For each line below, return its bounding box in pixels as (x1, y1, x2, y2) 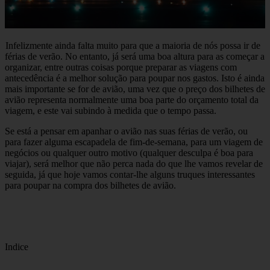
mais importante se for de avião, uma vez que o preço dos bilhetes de (5, 84, 265, 95)
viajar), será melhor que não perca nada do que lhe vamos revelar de (5, 159, 263, 169)
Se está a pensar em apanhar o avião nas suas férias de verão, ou (5, 126, 248, 137)
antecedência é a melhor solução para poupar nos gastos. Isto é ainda (5, 73, 265, 84)
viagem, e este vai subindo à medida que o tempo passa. (5, 105, 216, 116)
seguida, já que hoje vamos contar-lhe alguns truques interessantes (5, 169, 255, 180)
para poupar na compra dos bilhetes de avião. (5, 180, 176, 191)
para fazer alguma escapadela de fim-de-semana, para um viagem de (5, 137, 263, 148)
